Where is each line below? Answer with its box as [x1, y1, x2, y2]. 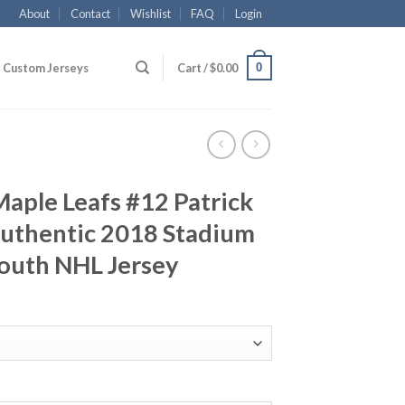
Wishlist [130, 6, 172, 21]
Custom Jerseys [3, 61, 89, 75]
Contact [70, 6, 110, 21]
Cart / [176, 61, 210, 75]
